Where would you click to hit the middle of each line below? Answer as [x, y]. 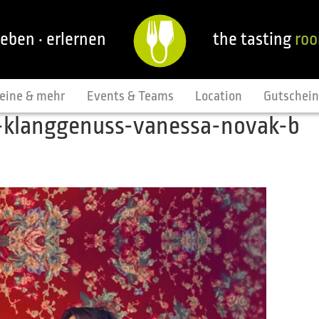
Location [219, 96]
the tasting [254, 39]
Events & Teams [130, 96]
